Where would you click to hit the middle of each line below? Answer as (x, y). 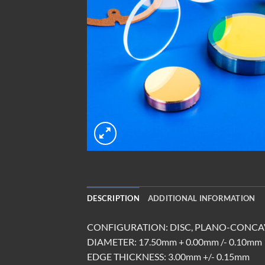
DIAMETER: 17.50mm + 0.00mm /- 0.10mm (174, 241)
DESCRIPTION (113, 198)
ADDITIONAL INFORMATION (201, 198)
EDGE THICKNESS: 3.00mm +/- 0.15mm (168, 256)
